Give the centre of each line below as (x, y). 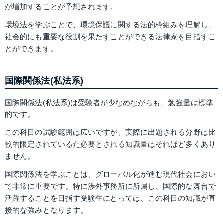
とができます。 (31, 49)
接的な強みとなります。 (47, 210)
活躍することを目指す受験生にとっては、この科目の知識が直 (110, 198)
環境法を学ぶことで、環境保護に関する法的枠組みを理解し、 (110, 25)
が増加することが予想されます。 (61, 7)
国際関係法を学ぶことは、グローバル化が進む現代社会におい (110, 174)
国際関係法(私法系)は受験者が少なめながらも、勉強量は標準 (109, 102)
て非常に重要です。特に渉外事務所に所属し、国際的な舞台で (110, 186)
